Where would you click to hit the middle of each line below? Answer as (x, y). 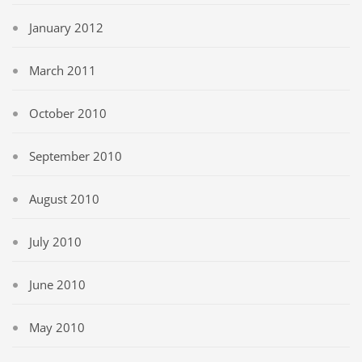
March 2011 (63, 70)
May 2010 (57, 327)
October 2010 (68, 113)
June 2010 (57, 284)
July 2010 (55, 242)
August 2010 (64, 199)
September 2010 (76, 156)
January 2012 (66, 27)
